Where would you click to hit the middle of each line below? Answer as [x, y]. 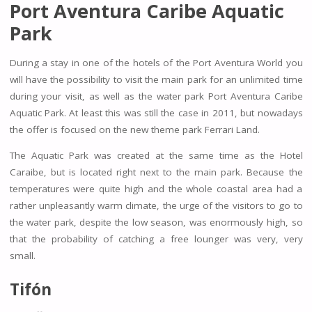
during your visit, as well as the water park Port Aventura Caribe [156, 96]
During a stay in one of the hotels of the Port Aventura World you [156, 62]
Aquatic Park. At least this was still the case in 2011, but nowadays [156, 112]
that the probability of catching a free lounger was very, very [156, 239]
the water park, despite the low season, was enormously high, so [156, 223]
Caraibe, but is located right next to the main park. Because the [156, 172]
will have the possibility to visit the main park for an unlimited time [156, 79]
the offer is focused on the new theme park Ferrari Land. [134, 129]
